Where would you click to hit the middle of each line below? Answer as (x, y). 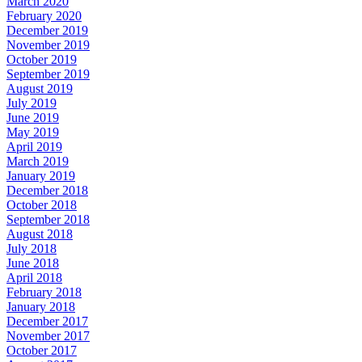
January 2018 (41, 306)
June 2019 (33, 117)
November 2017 (48, 335)
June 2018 (33, 263)
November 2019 (48, 44)
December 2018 (47, 190)
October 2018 (42, 204)
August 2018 (40, 234)
